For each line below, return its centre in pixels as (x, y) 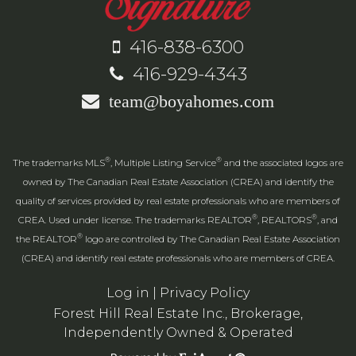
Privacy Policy (205, 292)
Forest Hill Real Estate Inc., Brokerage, (178, 313)
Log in (128, 292)
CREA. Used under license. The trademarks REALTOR (135, 220)
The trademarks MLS (59, 163)
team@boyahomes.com (187, 101)
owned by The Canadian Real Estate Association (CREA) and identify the (178, 182)
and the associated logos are (282, 163)
